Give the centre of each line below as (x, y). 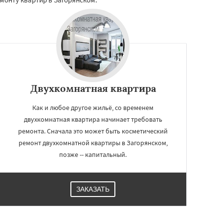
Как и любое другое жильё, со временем (93, 107)
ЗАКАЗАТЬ (93, 189)
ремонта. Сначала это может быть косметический (93, 131)
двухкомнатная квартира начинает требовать (93, 119)
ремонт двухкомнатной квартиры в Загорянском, (93, 142)
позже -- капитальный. (93, 154)
